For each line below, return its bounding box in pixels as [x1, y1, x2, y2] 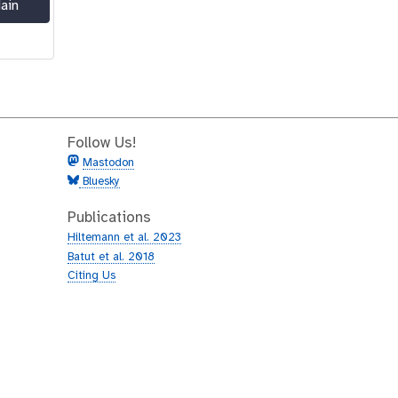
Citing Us [68, 270, 115, 283]
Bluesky [79, 176, 120, 188]
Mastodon [83, 156, 134, 169]
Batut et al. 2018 [68, 251, 155, 263]
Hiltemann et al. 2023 [68, 232, 181, 244]
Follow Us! [68, 135, 136, 151]
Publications [68, 211, 151, 227]
